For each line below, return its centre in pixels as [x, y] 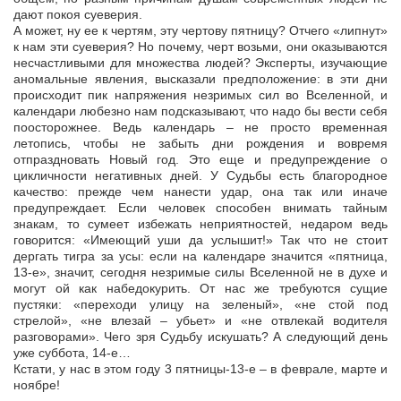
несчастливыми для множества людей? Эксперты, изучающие [200, 63]
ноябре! [37, 385]
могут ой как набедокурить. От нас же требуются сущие [200, 289]
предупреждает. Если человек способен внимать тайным [200, 208]
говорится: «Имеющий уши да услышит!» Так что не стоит [200, 240]
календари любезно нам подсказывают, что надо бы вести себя [200, 111]
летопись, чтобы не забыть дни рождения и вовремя [200, 144]
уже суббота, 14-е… [72, 353]
